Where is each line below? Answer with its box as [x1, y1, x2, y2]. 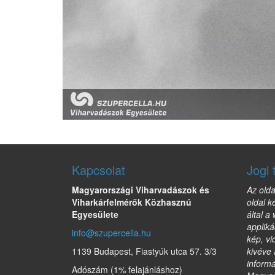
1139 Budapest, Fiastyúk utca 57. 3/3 [72, 245, 217, 257]
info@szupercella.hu [72, 227, 151, 239]
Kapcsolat [72, 161, 125, 179]
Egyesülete [72, 208, 118, 220]
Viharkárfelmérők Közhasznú [72, 196, 192, 208]
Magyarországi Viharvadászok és [72, 184, 209, 196]
